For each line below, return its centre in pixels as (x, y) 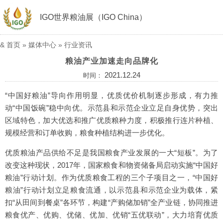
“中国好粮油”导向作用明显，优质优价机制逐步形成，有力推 (111, 95)
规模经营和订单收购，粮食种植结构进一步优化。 (87, 133)
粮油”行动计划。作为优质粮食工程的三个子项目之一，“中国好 (111, 177)
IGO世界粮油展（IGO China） (93, 17)
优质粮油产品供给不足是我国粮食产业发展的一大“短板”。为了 (111, 153)
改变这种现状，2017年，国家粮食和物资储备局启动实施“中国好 (111, 165)
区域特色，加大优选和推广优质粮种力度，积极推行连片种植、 (111, 120)
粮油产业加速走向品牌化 (111, 61)
